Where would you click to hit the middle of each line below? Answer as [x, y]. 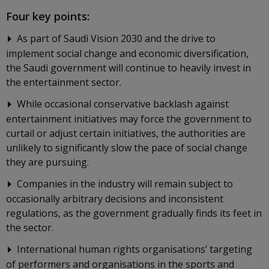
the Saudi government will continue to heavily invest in [128, 68]
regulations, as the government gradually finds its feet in [134, 213]
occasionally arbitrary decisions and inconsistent [115, 199]
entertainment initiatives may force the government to [129, 119]
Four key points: [48, 16]
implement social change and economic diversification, [127, 53]
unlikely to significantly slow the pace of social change [127, 148]
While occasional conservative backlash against [123, 104]
